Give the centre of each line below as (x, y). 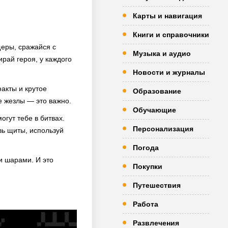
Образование (157, 91)
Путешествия (157, 185)
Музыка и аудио (162, 53)
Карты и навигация (167, 16)
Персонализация (163, 129)
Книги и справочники (171, 35)
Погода (146, 148)
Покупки (148, 166)
